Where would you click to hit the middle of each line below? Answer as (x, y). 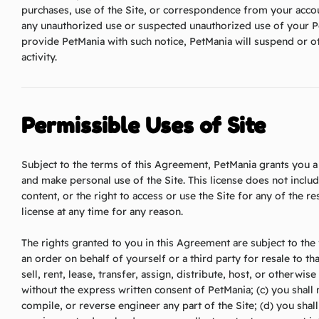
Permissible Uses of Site (143, 126)
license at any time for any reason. (102, 211)
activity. (39, 57)
